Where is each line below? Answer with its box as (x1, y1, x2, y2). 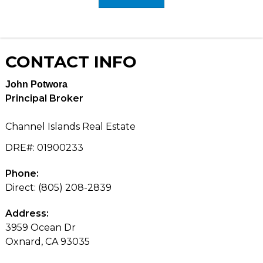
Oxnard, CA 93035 (5, 235, 90, 247)
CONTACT (5, 51, 94, 72)
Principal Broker (5, 92, 83, 104)
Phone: (5, 167, 39, 179)
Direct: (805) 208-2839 (5, 181, 112, 193)
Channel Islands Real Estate (5, 120, 136, 132)
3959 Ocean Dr (5, 221, 76, 233)
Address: (5, 207, 49, 219)
